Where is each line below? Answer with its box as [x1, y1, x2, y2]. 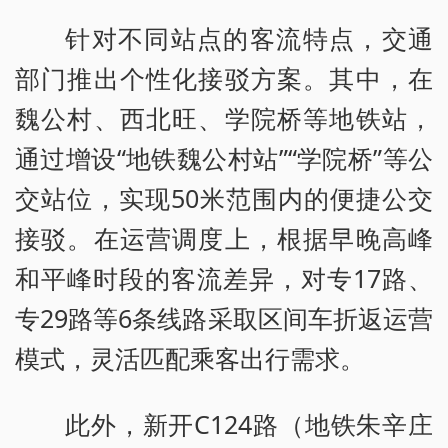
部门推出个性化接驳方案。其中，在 [15, 61, 433, 96]
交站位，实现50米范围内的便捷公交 [15, 181, 433, 216]
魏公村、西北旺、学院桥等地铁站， [15, 101, 433, 136]
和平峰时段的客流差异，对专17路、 [15, 261, 433, 296]
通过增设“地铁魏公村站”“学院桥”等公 [15, 141, 433, 176]
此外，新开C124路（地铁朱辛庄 [65, 407, 433, 442]
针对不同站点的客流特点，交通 [65, 21, 433, 56]
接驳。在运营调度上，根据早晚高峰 [15, 221, 433, 256]
